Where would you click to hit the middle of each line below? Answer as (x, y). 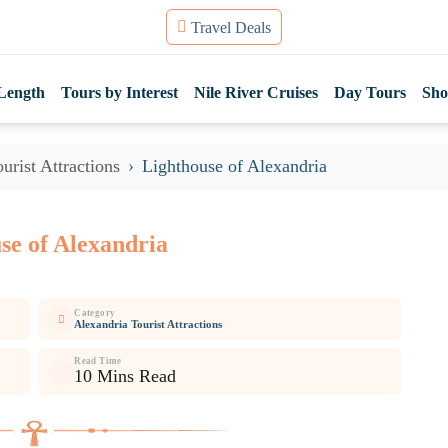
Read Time (98, 361)
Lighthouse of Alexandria (234, 166)
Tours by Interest (120, 92)
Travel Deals (231, 27)
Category (95, 312)
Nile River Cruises (256, 92)
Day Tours (370, 92)
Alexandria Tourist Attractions (148, 323)
